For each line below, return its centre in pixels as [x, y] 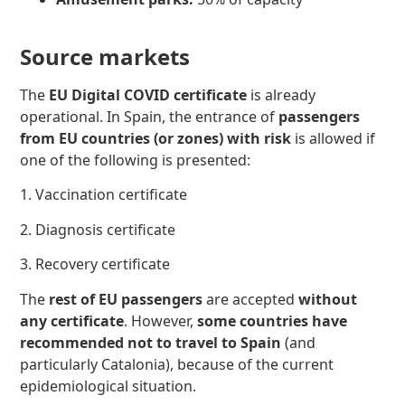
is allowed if [334, 139]
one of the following [89, 160]
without [326, 299]
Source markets [105, 57]
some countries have [273, 320]
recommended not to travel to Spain [151, 342]
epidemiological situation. [108, 386]
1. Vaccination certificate [104, 195]
